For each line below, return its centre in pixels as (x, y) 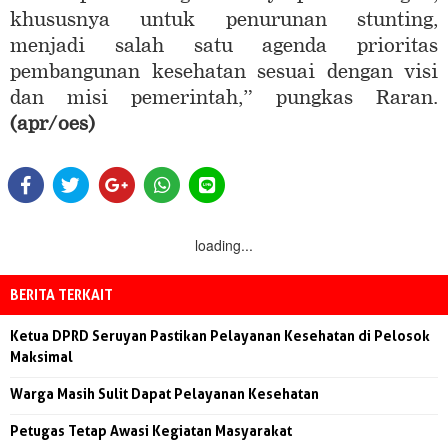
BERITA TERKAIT (61, 294)
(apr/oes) (52, 124)
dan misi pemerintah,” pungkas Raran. (224, 98)
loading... (224, 244)
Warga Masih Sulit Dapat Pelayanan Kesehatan (164, 393)
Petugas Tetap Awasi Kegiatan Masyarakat (151, 430)
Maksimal (41, 356)
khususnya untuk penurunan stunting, (224, 20)
